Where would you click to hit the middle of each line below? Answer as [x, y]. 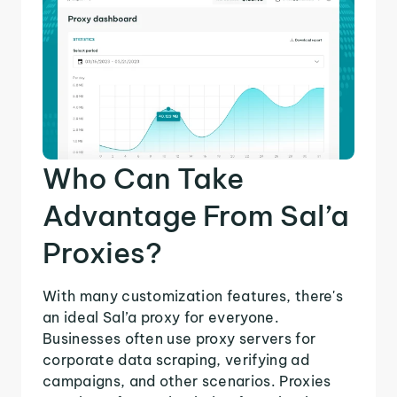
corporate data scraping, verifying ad [176, 359]
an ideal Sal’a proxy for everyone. [161, 317]
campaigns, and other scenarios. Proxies [187, 381]
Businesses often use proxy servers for [179, 338]
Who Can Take [143, 178]
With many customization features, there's [193, 296]
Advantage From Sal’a [196, 215]
